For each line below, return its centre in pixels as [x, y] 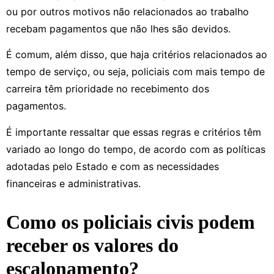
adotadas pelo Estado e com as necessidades [113, 166]
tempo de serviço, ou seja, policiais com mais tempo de [135, 72]
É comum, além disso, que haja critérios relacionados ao [137, 55]
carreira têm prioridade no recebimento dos [108, 89]
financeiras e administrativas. [73, 183]
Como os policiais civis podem [131, 222]
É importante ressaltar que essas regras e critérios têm [134, 132]
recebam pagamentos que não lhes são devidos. [118, 28]
